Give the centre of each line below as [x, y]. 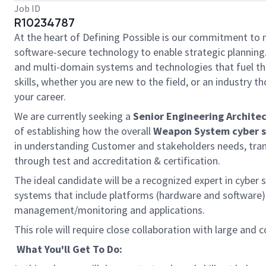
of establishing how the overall [84, 131]
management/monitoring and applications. [113, 210]
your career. [41, 96]
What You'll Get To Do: [69, 249]
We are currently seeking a [72, 116]
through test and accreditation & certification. [121, 161]
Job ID [27, 8]
